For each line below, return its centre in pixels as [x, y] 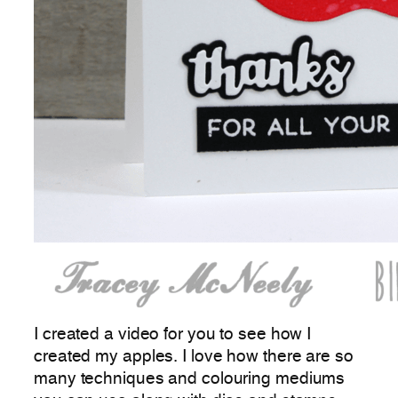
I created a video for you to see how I [173, 334]
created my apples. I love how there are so [194, 357]
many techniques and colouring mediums [190, 379]
